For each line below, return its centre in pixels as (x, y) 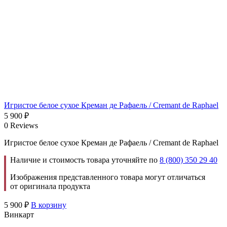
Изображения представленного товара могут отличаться (108, 177)
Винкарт (19, 214)
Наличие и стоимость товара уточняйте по (85, 160)
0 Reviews (21, 125)
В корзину (49, 205)
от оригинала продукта (50, 186)
